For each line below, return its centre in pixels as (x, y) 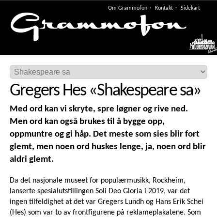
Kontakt (164, 8)
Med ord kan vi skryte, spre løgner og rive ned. (99, 109)
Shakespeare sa (145, 91)
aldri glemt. (32, 160)
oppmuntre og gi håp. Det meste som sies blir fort (105, 135)
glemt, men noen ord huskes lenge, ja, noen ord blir (108, 147)
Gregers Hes (48, 91)
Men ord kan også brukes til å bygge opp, (87, 122)
